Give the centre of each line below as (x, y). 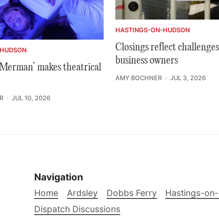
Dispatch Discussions (77, 209)
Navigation (59, 177)
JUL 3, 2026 (188, 78)
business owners (147, 60)
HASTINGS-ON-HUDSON (153, 30)
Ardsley (82, 193)
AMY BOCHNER (139, 78)
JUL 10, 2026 (31, 98)
